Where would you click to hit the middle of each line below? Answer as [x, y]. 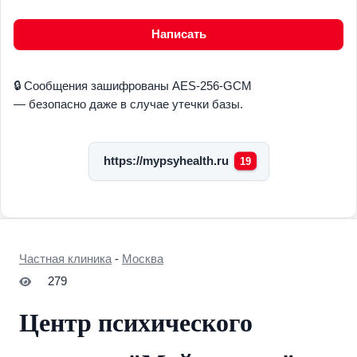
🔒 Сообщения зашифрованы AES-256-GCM [133, 86]
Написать [178, 34]
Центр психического [136, 323]
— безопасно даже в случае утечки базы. [128, 105]
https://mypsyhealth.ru [166, 161]
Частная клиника [65, 259]
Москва [143, 259]
